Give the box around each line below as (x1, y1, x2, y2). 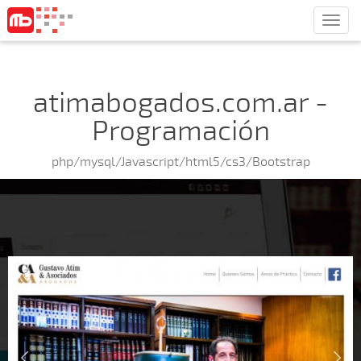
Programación (91, 114, 270, 148)
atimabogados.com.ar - (33, 85, 328, 120)
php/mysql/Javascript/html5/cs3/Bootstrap (51, 154, 310, 170)
